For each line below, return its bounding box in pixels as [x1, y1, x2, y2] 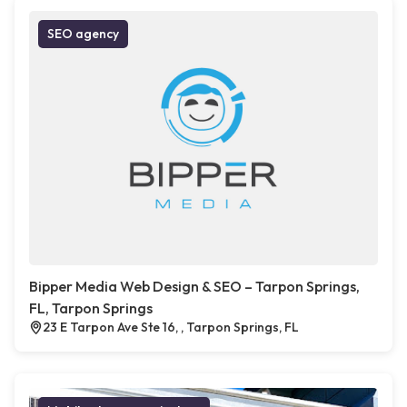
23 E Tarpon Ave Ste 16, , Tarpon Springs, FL [43, 319, 299, 336]
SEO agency [47, 25, 119, 43]
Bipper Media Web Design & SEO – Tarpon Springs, [29, 277, 360, 296]
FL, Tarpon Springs [29, 299, 153, 318]
